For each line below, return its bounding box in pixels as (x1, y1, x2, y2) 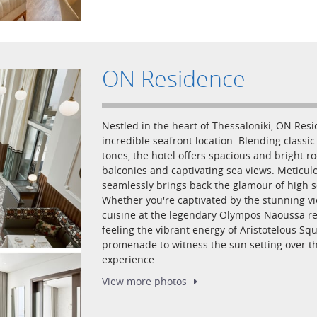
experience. (102, 253, 157, 266)
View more (102, 275, 154, 288)
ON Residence (102, 63, 246, 93)
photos (154, 275, 187, 288)
